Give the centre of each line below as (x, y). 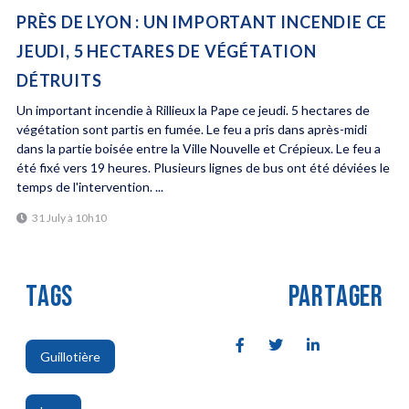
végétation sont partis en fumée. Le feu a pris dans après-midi (191, 130)
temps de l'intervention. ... (89, 187)
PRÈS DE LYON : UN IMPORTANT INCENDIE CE (202, 22)
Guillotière (70, 356)
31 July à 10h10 (69, 217)
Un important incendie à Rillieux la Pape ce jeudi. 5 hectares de (193, 110)
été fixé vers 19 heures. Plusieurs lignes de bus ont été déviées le (203, 168)
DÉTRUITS (59, 81)
